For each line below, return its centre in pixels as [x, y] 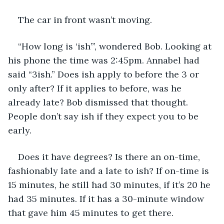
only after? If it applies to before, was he [96, 88]
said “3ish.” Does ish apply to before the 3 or [105, 74]
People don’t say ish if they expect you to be [104, 116]
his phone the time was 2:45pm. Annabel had [105, 60]
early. [20, 130]
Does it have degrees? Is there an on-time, [110, 156]
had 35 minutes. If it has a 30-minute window [107, 198]
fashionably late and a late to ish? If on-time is [110, 170]
